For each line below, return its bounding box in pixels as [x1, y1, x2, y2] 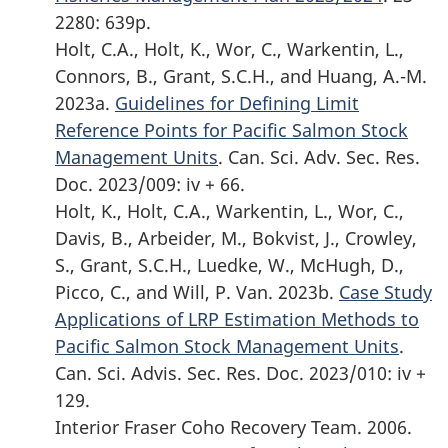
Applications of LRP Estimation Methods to [55, 306, 419, 331]
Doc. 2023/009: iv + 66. [55, 171, 245, 196]
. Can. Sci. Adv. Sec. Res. [218, 144, 420, 169]
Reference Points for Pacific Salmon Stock [55, 117, 408, 142]
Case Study [339, 279, 432, 304]
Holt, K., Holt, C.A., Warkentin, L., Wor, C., [55, 198, 404, 223]
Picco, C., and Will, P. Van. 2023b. [55, 279, 339, 304]
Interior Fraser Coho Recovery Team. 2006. [55, 414, 412, 439]
